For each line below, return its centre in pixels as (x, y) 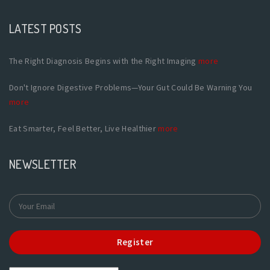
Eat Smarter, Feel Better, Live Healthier (84, 128)
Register (135, 242)
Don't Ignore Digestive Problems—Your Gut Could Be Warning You (131, 87)
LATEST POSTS (46, 28)
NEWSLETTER (42, 164)
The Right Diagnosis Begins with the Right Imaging (104, 61)
